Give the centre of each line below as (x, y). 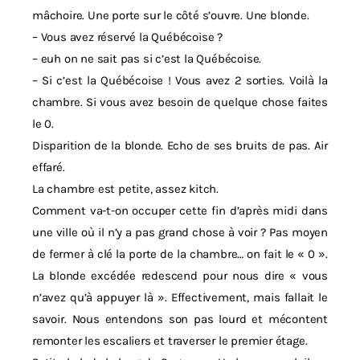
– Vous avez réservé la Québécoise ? (129, 37)
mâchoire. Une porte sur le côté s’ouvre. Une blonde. (172, 15)
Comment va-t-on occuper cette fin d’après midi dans (180, 211)
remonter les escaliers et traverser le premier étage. (170, 341)
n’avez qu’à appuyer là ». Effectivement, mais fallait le (180, 297)
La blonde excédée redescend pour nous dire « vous (180, 276)
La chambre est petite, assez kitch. (125, 189)
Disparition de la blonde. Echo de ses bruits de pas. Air (180, 145)
